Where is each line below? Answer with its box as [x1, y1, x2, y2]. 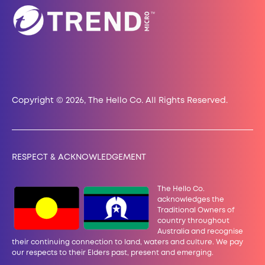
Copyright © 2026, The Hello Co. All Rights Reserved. [12, 97, 228, 105]
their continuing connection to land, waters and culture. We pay [12, 238, 243, 245]
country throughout [157, 217, 230, 224]
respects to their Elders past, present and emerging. [26, 249, 214, 256]
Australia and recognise [157, 228, 243, 235]
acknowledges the [157, 196, 224, 203]
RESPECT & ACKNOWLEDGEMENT [12, 153, 146, 161]
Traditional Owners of [157, 206, 235, 214]
